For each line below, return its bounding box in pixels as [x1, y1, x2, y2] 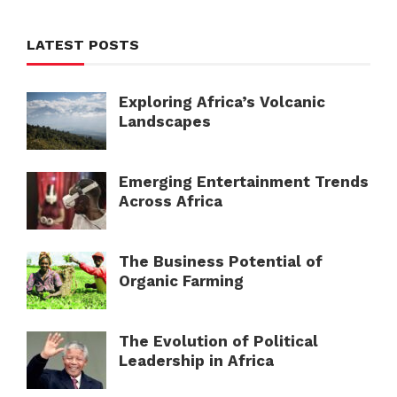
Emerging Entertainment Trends [119, 172, 369, 191]
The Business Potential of [119, 252, 323, 270]
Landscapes [119, 112, 211, 130]
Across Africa [119, 191, 222, 210]
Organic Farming [119, 271, 244, 290]
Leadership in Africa [119, 351, 274, 370]
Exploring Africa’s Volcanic [119, 92, 325, 111]
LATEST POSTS [27, 35, 139, 53]
